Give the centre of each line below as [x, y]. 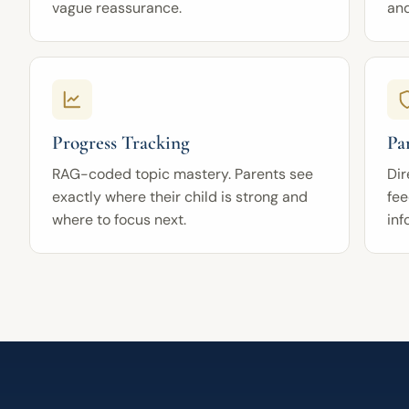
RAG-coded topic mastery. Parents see [183, 173]
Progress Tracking [121, 142]
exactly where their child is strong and [180, 196]
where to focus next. [119, 219]
